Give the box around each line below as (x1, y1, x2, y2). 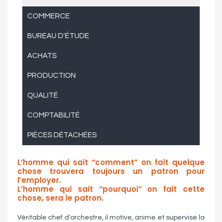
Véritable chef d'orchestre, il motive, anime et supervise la (17, 214, 205, 221)
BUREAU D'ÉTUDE (27, 32, 89, 40)
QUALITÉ (27, 91, 58, 99)
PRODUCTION (27, 71, 76, 79)
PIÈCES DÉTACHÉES (27, 131, 97, 139)
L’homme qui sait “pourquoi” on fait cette (17, 183, 205, 194)
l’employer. (17, 174, 61, 185)
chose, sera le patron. (17, 192, 104, 203)
